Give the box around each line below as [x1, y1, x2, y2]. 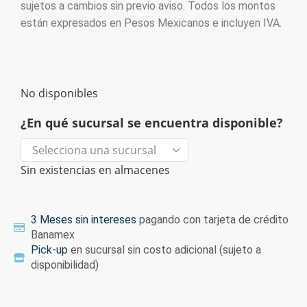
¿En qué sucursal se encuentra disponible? [21, 114, 283, 131]
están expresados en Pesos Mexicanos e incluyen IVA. [21, 16, 282, 30]
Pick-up [31, 243, 68, 256]
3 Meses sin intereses [31, 212, 136, 226]
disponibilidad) [31, 258, 99, 271]
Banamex [31, 228, 75, 241]
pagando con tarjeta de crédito [136, 212, 288, 226]
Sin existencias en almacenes [21, 162, 170, 178]
